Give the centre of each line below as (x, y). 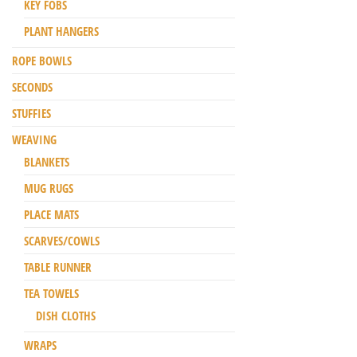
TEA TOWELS (51, 294)
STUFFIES (31, 114)
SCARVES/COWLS (62, 241)
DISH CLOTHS (66, 316)
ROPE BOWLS (42, 61)
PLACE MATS (51, 215)
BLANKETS (47, 162)
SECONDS (32, 87)
